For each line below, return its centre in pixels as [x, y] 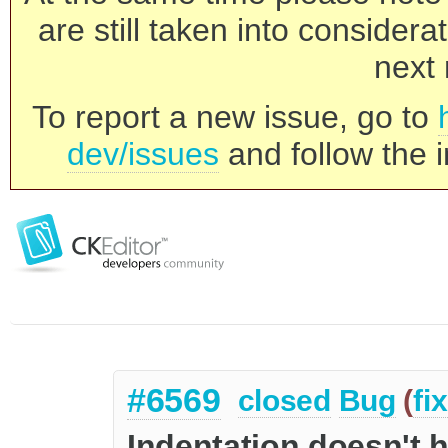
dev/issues [143, 154]
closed [284, 401]
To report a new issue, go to [235, 117]
